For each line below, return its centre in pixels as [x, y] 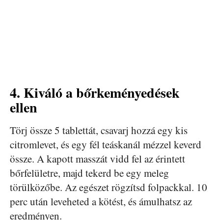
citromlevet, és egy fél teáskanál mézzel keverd [106, 144]
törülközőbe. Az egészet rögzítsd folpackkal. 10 [109, 187]
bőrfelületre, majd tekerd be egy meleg [89, 173]
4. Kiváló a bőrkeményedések [95, 92]
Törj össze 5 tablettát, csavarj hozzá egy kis [99, 130]
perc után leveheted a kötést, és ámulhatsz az [101, 201]
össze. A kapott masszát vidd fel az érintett [97, 158]
